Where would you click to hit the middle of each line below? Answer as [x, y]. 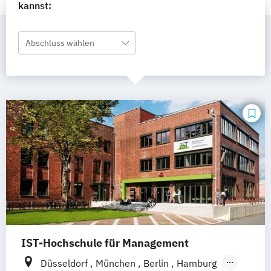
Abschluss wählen [60, 43]
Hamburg [197, 263]
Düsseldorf [65, 263]
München [117, 263]
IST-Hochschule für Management [105, 243]
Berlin [157, 263]
